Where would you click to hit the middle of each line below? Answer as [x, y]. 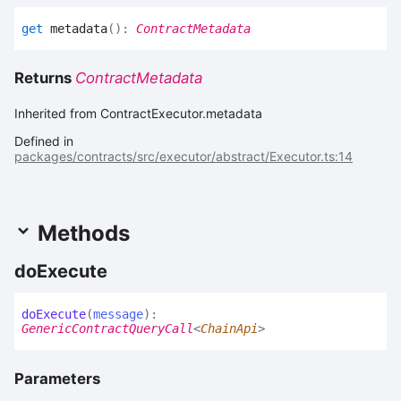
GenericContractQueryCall [107, 329]
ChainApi [229, 329]
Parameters [57, 378]
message [118, 315]
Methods [81, 234]
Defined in [44, 141]
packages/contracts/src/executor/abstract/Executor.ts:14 [183, 157]
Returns [45, 78]
